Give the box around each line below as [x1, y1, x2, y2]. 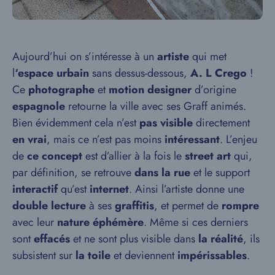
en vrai [12, 131, 47, 147]
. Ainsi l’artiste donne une [129, 180, 244, 197]
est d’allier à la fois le [82, 147, 182, 164]
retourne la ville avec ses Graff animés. [65, 98, 246, 114]
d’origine [192, 81, 236, 98]
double [12, 197, 48, 214]
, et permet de [154, 197, 219, 214]
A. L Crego [190, 64, 247, 81]
